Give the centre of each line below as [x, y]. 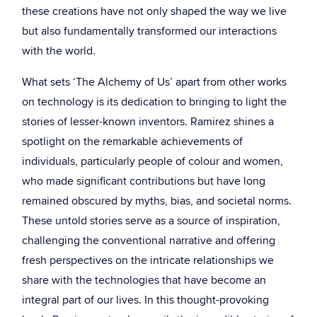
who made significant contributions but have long [144, 181]
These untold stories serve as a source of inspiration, [151, 221]
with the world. [59, 51]
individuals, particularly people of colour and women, [152, 161]
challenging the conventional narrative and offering [149, 241]
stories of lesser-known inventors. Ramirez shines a [148, 122]
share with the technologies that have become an [144, 280]
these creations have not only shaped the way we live [154, 11]
